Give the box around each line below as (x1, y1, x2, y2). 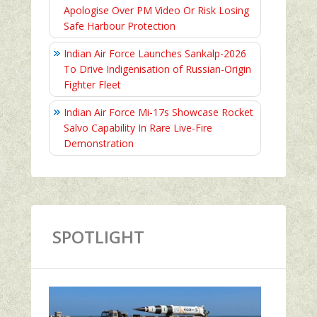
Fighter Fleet (64, 78, 121, 92)
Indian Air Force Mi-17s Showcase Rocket (64, 105, 253, 120)
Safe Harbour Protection (64, 19, 175, 33)
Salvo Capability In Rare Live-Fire (64, 121, 212, 135)
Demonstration (64, 137, 134, 151)
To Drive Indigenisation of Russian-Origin (64, 62, 251, 76)
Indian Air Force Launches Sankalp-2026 (64, 47, 246, 61)
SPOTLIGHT (52, 225, 144, 249)
